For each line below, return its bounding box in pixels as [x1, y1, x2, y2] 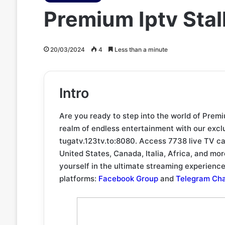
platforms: [59, 173, 98, 183]
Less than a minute [113, 46, 168, 53]
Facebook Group [98, 173, 158, 183]
